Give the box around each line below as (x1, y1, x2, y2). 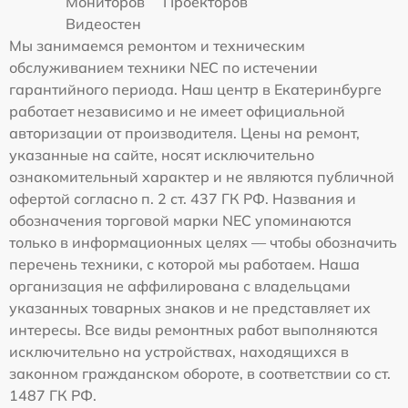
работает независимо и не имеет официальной (9, 102, 345, 121)
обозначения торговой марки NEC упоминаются (9, 211, 352, 230)
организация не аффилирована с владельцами (9, 277, 351, 296)
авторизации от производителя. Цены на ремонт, (9, 124, 360, 143)
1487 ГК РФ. (9, 386, 97, 405)
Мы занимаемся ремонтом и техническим (9, 36, 305, 56)
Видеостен (66, 15, 141, 34)
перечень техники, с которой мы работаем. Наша (9, 255, 360, 274)
